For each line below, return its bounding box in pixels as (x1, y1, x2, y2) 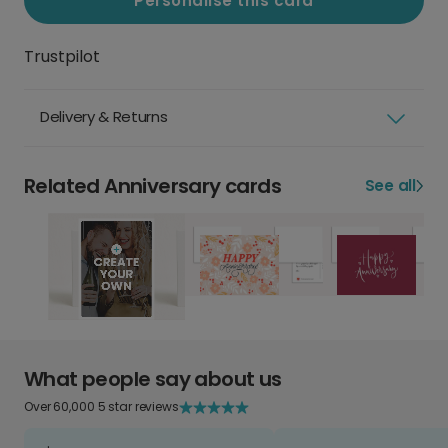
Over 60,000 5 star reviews (24, 398, 179, 416)
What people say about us (24, 365, 282, 394)
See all (364, 175, 416, 197)
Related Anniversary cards (24, 172, 281, 201)
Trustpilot (24, 45, 100, 69)
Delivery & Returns (40, 106, 168, 128)
